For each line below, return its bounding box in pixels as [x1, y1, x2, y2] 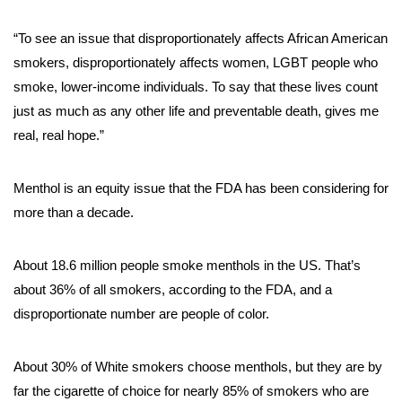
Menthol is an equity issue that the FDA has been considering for [13, 180, 389, 197]
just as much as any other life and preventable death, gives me [13, 103, 379, 119]
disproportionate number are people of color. [13, 306, 269, 322]
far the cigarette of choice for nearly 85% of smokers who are [13, 383, 369, 399]
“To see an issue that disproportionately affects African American [13, 31, 388, 47]
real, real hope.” [13, 127, 104, 144]
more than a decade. [13, 205, 134, 221]
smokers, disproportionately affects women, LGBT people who [13, 55, 378, 71]
